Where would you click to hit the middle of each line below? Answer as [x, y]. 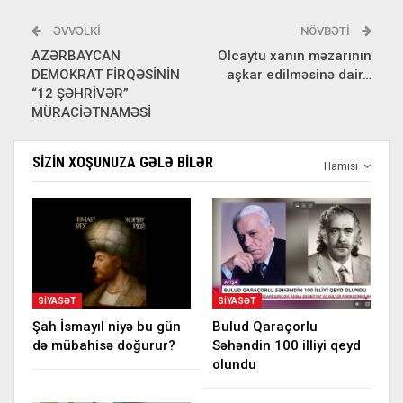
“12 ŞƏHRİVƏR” [80, 93]
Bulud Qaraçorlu [265, 326]
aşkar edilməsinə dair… [299, 74]
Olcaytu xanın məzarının [295, 55]
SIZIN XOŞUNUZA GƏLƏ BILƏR [123, 162]
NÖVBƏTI [327, 31]
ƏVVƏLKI [76, 31]
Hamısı [342, 166]
